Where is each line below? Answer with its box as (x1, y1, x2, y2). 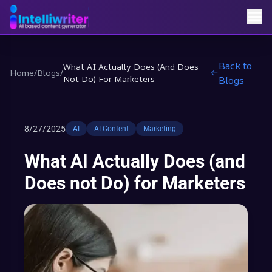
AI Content (94, 124, 129, 133)
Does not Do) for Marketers (24, 172, 245, 194)
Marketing (143, 124, 176, 133)
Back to (219, 59, 253, 72)
